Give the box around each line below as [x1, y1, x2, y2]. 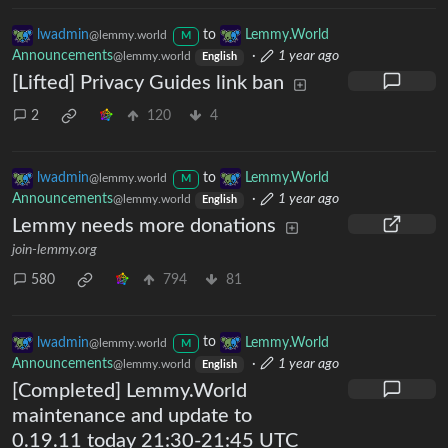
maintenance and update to [12, 405, 252, 426]
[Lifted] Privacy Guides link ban [12, 73, 284, 94]
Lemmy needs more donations [12, 216, 276, 237]
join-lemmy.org [12, 243, 97, 258]
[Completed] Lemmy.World [12, 380, 247, 401]
